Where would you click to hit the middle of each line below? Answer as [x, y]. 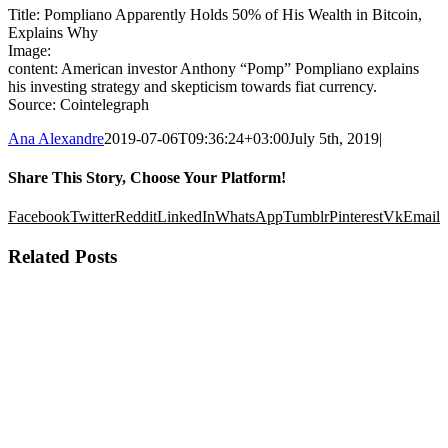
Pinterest [356, 217]
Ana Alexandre [56, 138]
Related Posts [62, 257]
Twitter [92, 217]
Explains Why [53, 32]
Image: [29, 50]
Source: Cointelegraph [78, 104]
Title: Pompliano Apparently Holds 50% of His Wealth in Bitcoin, [215, 14]
